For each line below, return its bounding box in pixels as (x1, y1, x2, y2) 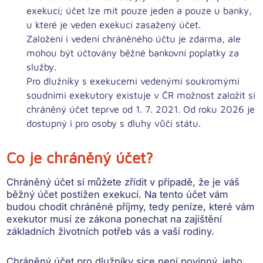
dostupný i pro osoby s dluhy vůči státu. (26, 117, 201, 129)
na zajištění (167, 213, 222, 225)
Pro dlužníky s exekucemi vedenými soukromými (26, 75, 240, 87)
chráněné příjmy (70, 201, 144, 213)
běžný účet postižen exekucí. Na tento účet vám (6, 188, 228, 201)
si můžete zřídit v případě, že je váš (74, 176, 240, 188)
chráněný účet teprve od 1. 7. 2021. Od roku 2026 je (26, 103, 255, 115)
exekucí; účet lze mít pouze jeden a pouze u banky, (26, 5, 252, 16)
